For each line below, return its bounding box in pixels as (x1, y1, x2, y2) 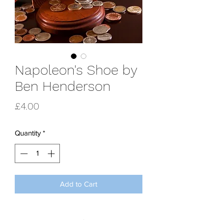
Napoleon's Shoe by (15, 62, 137, 78)
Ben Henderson (15, 78, 110, 94)
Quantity (15, 129, 41, 137)
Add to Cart (60, 179, 97, 188)
